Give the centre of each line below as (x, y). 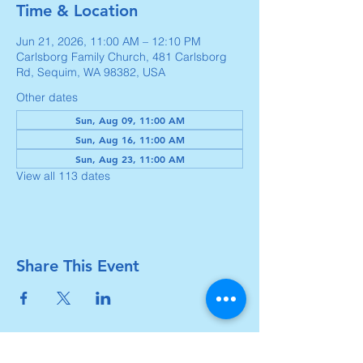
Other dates (47, 97)
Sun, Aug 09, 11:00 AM (130, 120)
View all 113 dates (63, 176)
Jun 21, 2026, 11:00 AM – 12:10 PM (109, 41)
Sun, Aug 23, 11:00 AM (130, 159)
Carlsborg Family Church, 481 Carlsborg (122, 57)
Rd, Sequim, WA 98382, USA (91, 72)
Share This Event (78, 266)
